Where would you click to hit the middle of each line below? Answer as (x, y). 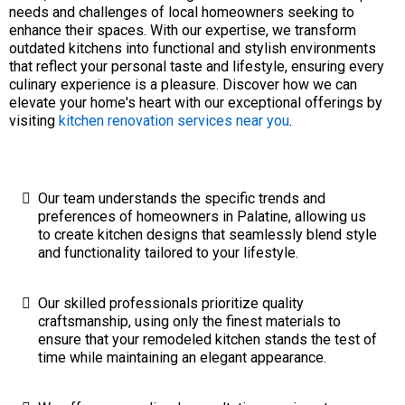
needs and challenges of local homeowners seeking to (182, 12)
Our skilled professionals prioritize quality (171, 303)
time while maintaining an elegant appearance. (182, 358)
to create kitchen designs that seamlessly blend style (207, 235)
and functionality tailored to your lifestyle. (168, 253)
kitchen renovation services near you (174, 121)
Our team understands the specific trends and (182, 198)
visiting (34, 121)
